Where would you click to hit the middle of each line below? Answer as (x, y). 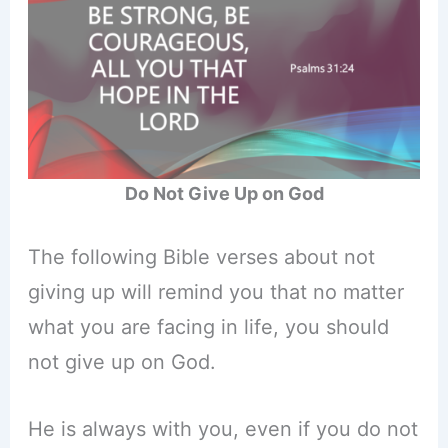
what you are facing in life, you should (208, 327)
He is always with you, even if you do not (222, 429)
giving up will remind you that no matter (215, 292)
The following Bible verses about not (201, 257)
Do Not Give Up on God (224, 194)
